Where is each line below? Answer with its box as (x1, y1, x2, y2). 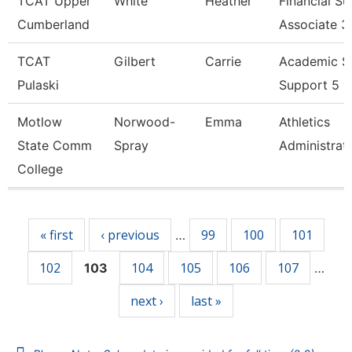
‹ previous (100, 226, 159, 244)
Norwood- (114, 114, 175, 130)
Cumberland (17, 16, 90, 32)
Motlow (17, 114, 62, 130)
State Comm (17, 137, 92, 153)
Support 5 (279, 77, 339, 93)
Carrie (205, 53, 241, 69)
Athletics (279, 114, 330, 130)
